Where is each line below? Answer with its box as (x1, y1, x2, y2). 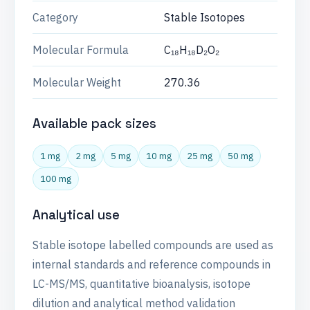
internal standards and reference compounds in (33, 257, 271, 272)
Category (33, 10, 78, 24)
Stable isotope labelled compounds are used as (33, 238, 273, 253)
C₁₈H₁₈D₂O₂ (164, 43, 219, 57)
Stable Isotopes (164, 10, 245, 24)
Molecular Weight (33, 75, 121, 89)
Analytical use (33, 206, 120, 223)
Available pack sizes (33, 116, 156, 131)
